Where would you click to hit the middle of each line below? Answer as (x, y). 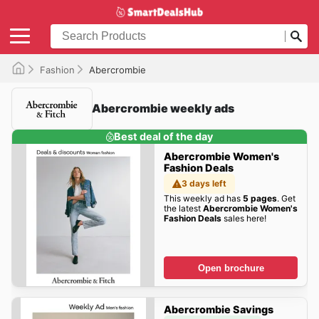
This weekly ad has (203, 198)
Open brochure (231, 268)
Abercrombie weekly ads (163, 109)
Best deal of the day (164, 136)
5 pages (260, 198)
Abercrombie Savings (218, 310)
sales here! (244, 218)
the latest (183, 208)
